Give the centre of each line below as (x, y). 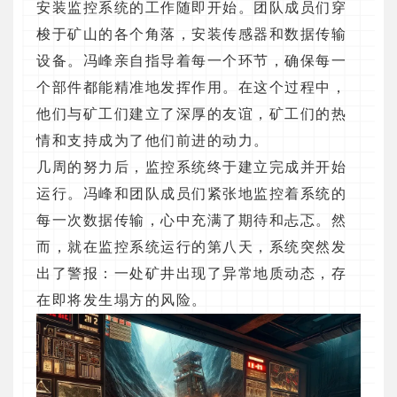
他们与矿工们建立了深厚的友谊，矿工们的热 (191, 114)
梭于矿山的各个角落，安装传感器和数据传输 (191, 35)
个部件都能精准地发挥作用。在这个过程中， (191, 88)
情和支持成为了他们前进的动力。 (153, 141)
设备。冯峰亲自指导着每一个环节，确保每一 (191, 61)
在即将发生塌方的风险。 (122, 300)
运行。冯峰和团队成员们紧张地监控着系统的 (191, 194)
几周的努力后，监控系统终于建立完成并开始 (191, 167)
